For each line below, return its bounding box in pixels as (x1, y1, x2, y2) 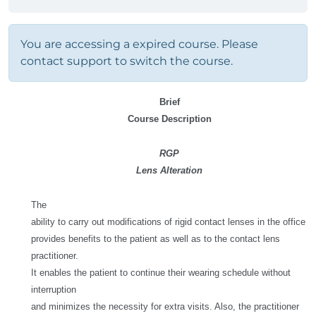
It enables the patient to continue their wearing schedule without (31, 267, 291, 278)
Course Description (127, 114, 212, 124)
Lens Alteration (136, 165, 202, 176)
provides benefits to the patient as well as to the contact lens (31, 233, 280, 244)
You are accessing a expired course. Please (20, 37, 258, 51)
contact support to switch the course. (20, 54, 233, 68)
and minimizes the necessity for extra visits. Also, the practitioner (31, 301, 299, 312)
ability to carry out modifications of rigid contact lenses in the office (31, 217, 305, 227)
